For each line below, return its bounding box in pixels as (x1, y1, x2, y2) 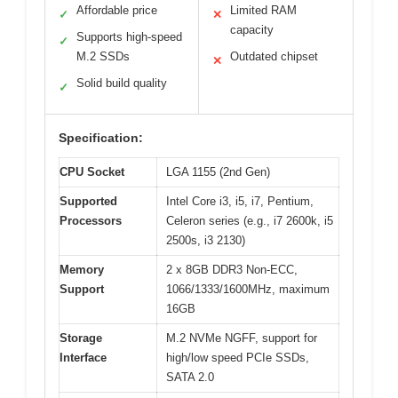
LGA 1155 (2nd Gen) (166, 165, 270, 179)
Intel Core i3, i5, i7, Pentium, (166, 195, 314, 209)
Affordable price (76, 4, 157, 18)
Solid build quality (76, 76, 167, 91)
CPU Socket (60, 165, 124, 179)
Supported (60, 195, 117, 209)
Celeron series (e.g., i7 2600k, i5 (166, 214, 333, 228)
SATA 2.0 (166, 370, 214, 385)
